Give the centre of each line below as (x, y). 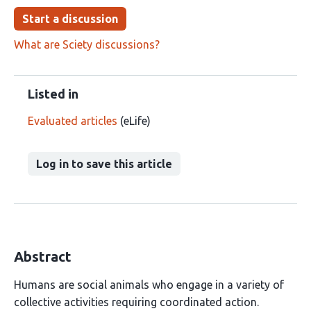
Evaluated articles (73, 121)
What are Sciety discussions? (87, 44)
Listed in (53, 94)
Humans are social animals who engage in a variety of (149, 285)
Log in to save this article (104, 164)
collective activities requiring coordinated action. (136, 302)
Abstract (43, 257)
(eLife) (134, 121)
